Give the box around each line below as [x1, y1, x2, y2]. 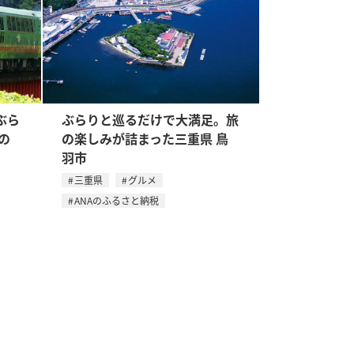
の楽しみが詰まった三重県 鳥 [61, 128, 228, 148]
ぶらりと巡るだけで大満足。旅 [61, 109, 239, 129]
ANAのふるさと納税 [73, 193, 159, 207]
